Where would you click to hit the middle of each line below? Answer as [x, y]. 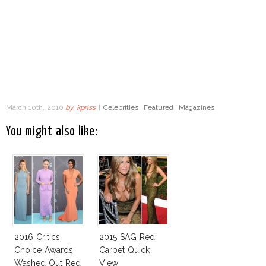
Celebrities [121, 107]
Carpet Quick [124, 250]
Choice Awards [44, 250]
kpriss [86, 107]
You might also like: [52, 132]
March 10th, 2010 [36, 107]
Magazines [196, 107]
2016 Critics [37, 237]
